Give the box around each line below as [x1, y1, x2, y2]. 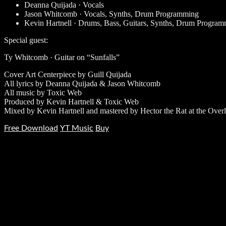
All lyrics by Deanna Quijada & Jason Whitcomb [4, 79, 160, 88]
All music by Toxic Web [4, 88, 82, 97]
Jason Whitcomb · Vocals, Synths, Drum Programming [24, 9, 199, 18]
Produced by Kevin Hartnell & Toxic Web [4, 97, 139, 106]
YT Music [60, 124, 93, 132]
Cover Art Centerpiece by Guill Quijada [4, 70, 131, 79]
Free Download [4, 124, 58, 132]
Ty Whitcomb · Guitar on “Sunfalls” [4, 52, 120, 62]
